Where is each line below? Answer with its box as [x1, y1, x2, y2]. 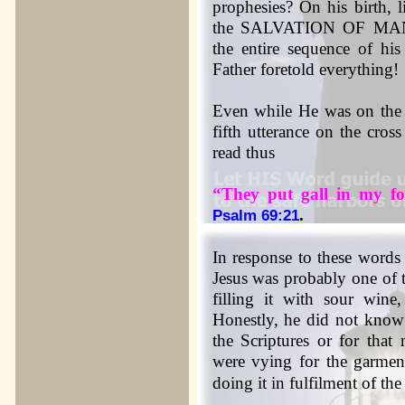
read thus [212, 143, 275, 162]
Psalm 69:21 [212, 206, 299, 224]
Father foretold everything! [212, 60, 399, 79]
